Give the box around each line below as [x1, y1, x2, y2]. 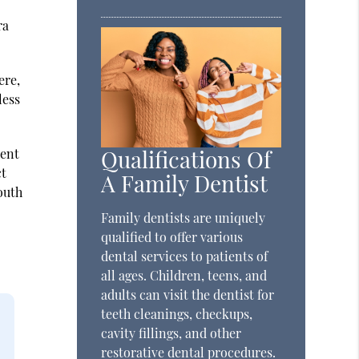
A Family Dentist [101, 168, 268, 198]
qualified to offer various [101, 228, 244, 245]
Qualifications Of [101, 144, 272, 174]
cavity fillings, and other [101, 325, 242, 341]
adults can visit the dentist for [101, 286, 275, 303]
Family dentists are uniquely [101, 209, 266, 226]
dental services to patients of [101, 248, 268, 264]
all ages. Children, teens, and [101, 267, 268, 284]
